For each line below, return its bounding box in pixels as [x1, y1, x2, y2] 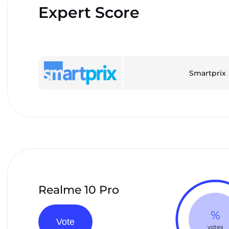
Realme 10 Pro [38, 183, 119, 197]
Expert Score [38, 3, 140, 22]
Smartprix [189, 68, 226, 78]
